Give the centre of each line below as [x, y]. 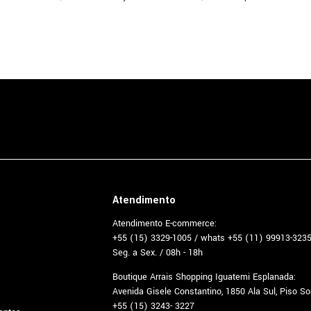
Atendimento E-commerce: [165, 224]
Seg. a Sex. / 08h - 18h [158, 253]
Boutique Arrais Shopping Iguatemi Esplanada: [204, 277]
